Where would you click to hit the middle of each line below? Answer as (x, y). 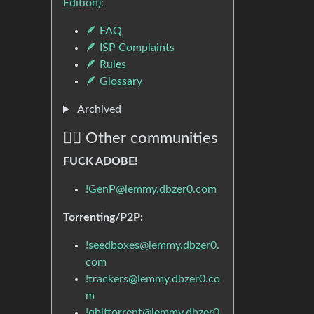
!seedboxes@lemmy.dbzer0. (152, 246)
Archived (98, 110)
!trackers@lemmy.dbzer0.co (153, 279)
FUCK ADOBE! (101, 162)
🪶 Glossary (114, 82)
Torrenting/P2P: (103, 218)
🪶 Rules (106, 65)
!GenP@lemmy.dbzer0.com (151, 190)
